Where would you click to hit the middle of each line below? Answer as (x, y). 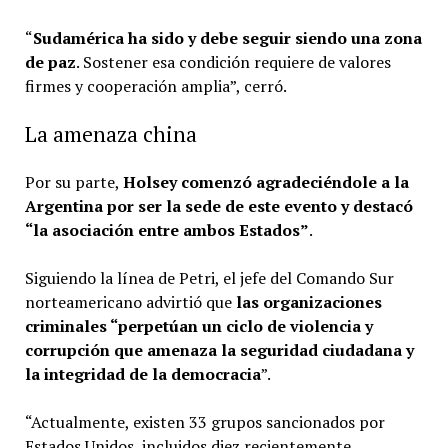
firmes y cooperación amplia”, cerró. (155, 85)
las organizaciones (308, 301)
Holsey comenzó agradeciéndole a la (265, 181)
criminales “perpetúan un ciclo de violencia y (198, 325)
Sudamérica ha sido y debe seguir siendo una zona (227, 37)
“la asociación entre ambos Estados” (166, 229)
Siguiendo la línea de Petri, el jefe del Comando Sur (209, 277)
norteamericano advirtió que (130, 301)
